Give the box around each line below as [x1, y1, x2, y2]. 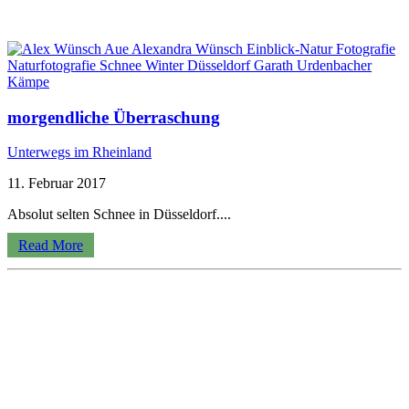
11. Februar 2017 [7, 175, 106, 192]
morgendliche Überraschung [7, 107, 220, 127]
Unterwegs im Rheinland [7, 144, 152, 161]
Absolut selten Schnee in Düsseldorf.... [7, 206, 231, 223]
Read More [18, 237, 83, 254]
